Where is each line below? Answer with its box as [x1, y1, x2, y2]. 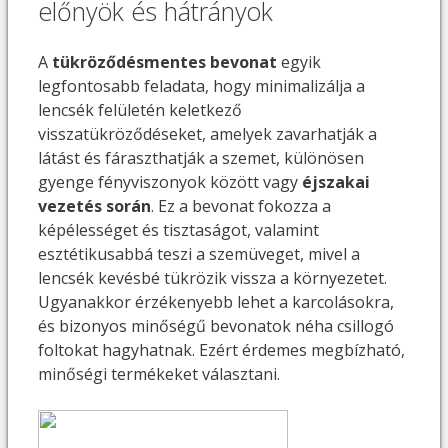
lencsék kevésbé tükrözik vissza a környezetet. [38, 267, 387, 290]
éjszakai [302, 171, 370, 194]
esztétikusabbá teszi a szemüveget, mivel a [38, 243, 360, 266]
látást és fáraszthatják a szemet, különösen [38, 147, 364, 170]
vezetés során [38, 195, 151, 218]
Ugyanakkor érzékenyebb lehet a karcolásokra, [38, 291, 394, 314]
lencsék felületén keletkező [38, 99, 242, 122]
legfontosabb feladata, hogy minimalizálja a [38, 75, 365, 98]
